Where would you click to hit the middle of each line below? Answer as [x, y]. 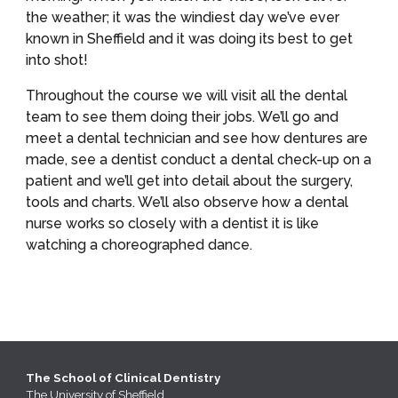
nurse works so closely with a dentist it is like [173, 223]
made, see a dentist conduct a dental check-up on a [199, 159]
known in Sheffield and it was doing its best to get [190, 39]
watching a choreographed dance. [139, 245]
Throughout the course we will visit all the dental [187, 96]
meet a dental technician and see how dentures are [197, 138]
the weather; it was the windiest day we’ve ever [183, 17]
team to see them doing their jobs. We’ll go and [183, 117]
